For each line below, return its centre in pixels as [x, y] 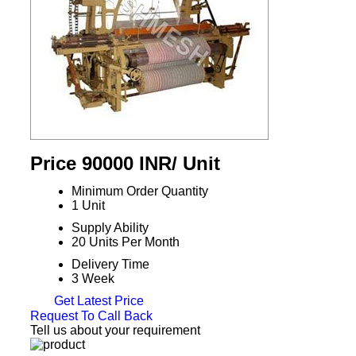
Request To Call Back [91, 315]
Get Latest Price [97, 301]
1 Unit [88, 205]
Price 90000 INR [101, 163]
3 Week [93, 279]
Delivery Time [110, 264]
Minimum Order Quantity [139, 191]
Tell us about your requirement [115, 330]
